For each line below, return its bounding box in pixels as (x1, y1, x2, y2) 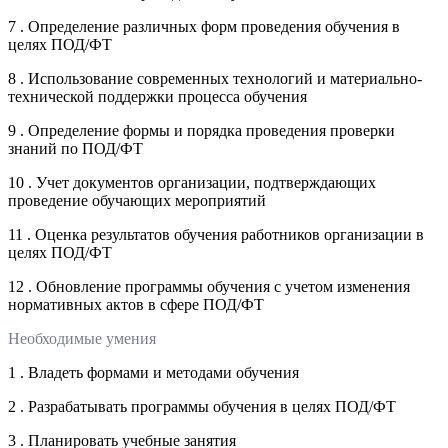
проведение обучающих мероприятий (8, 191, 266, 209)
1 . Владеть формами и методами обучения (8, 363, 299, 381)
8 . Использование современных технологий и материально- (8, 69, 422, 87)
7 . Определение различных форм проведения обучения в (8, 17, 400, 35)
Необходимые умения (8, 329, 156, 347)
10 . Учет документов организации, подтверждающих (8, 173, 376, 191)
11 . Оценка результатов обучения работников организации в (8, 225, 424, 243)
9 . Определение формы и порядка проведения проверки (8, 121, 395, 139)
